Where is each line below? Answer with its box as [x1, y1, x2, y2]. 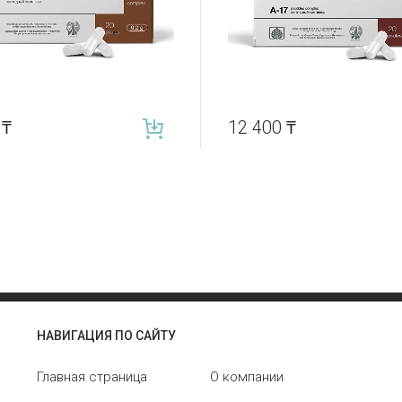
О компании [210, 369, 284, 386]
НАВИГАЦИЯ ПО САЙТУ [36, 328, 176, 344]
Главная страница [36, 369, 147, 386]
